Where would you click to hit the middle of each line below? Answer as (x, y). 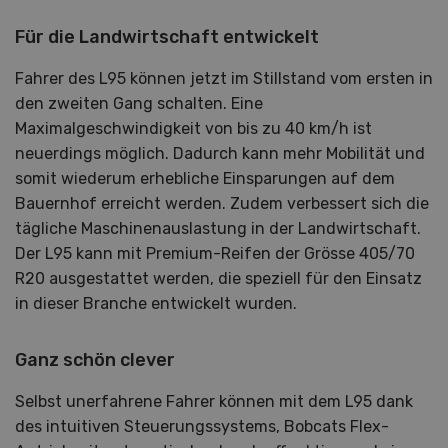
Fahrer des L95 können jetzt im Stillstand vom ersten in (224, 78)
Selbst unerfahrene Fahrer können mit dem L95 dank (214, 401)
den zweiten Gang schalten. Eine (139, 103)
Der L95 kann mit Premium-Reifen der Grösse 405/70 (215, 253)
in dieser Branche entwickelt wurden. (160, 303)
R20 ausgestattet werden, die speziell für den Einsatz (218, 278)
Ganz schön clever (97, 360)
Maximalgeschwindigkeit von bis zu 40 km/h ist (193, 128)
